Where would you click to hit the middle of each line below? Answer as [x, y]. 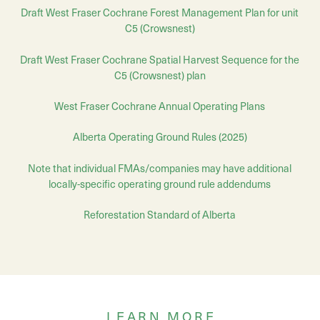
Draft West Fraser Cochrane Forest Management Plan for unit [160, 12]
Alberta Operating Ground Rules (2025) [160, 137]
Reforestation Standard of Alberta [160, 215]
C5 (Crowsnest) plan [160, 75]
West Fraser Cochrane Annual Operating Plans [160, 106]
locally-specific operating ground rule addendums [160, 183]
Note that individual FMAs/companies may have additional [160, 167]
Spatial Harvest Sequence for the [225, 59]
